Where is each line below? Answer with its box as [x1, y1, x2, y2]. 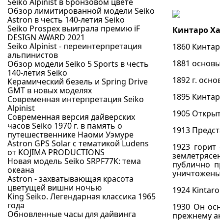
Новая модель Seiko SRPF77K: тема [7, 156, 141, 166]
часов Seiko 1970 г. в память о [7, 120, 122, 131]
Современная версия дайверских [7, 111, 135, 122]
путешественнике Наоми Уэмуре [7, 129, 134, 140]
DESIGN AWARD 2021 [7, 32, 85, 43]
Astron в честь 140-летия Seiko [7, 14, 125, 25]
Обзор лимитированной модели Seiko [7, 5, 155, 16]
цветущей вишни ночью [7, 182, 102, 193]
